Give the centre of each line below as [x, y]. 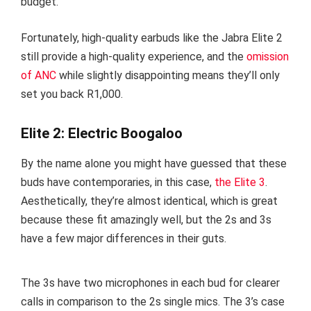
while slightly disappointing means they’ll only [168, 75]
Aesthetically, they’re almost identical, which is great [149, 201]
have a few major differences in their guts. [124, 239]
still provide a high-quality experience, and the [132, 56]
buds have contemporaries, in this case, [118, 183]
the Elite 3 [240, 183]
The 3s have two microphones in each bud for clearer [150, 283]
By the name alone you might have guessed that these [154, 164]
